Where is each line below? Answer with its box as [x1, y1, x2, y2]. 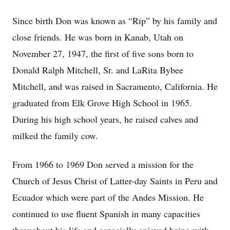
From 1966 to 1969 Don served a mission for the [12, 158, 194, 170]
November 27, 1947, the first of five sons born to [12, 47, 194, 60]
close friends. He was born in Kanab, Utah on [12, 31, 183, 43]
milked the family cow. [12, 129, 98, 142]
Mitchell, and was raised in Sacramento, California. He [12, 80, 218, 92]
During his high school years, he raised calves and [12, 113, 198, 125]
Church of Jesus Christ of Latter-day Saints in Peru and [12, 175, 218, 187]
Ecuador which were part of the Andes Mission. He [12, 191, 204, 203]
